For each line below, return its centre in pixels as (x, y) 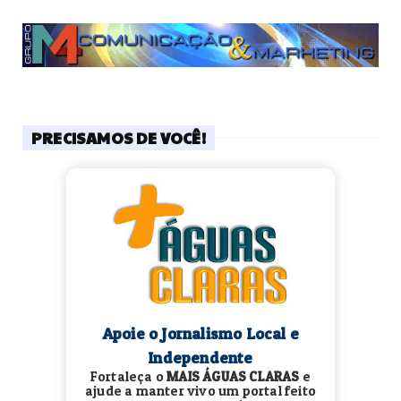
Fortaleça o (128, 376)
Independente (200, 357)
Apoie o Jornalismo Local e (200, 333)
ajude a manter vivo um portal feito (200, 390)
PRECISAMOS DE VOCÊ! (119, 137)
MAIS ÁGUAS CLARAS (233, 376)
